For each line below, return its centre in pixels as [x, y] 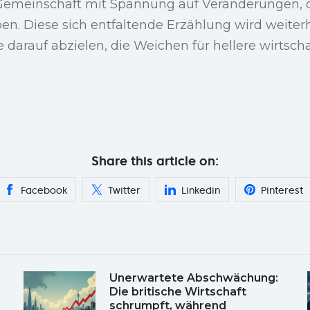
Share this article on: [155, 161]
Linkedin [201, 190]
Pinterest [282, 190]
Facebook [44, 190]
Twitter [124, 190]
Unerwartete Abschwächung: [194, 277]
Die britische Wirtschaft [178, 291]
